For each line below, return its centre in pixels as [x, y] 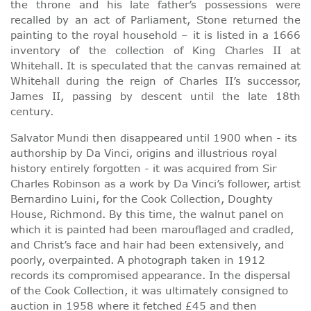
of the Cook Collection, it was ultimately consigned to [149, 290]
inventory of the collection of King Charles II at [155, 50]
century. [32, 111]
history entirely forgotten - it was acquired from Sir [143, 168]
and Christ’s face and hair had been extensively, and [147, 244]
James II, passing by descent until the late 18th [155, 96]
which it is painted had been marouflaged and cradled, [152, 229]
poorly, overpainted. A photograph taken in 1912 [138, 260]
